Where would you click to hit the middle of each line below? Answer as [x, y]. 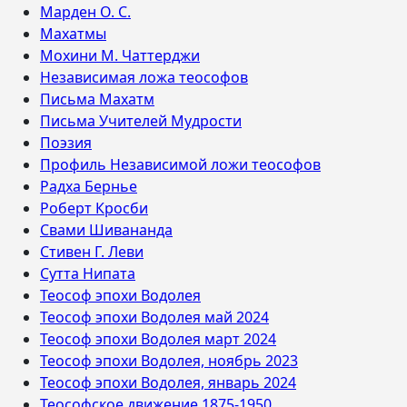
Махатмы [73, 34]
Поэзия [66, 143]
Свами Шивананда [106, 230]
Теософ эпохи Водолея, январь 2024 [168, 382]
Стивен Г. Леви [92, 252]
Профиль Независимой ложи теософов [180, 164]
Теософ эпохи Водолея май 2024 [154, 317]
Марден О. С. [85, 12]
